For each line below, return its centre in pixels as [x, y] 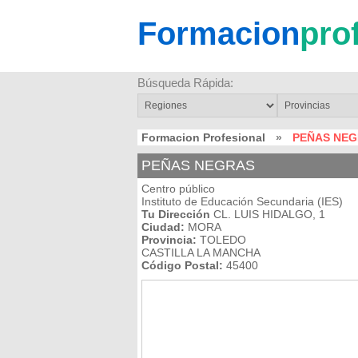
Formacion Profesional [203, 137]
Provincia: [169, 240]
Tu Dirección [176, 214]
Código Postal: [182, 265]
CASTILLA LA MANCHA [201, 253]
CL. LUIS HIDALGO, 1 [268, 214]
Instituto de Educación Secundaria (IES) [242, 201]
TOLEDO [221, 240]
